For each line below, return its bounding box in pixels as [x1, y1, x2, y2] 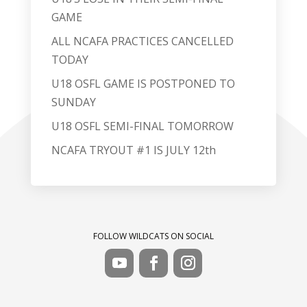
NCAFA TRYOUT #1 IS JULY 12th [51, 143, 216, 158]
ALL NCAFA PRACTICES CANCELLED [51, 34, 234, 49]
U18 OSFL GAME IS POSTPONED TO [51, 76, 235, 91]
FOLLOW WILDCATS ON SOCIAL [93, 230, 214, 242]
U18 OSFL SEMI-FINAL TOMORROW [51, 119, 234, 134]
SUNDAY [51, 95, 96, 110]
